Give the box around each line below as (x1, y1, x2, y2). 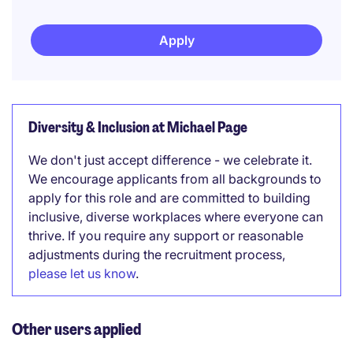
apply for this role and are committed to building (28, 190, 310, 206)
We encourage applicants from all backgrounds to (28, 171, 321, 187)
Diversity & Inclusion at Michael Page (28, 118, 247, 137)
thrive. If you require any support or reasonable (28, 228, 303, 243)
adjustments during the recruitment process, (28, 247, 285, 262)
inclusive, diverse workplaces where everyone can (28, 209, 323, 225)
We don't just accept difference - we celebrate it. (28, 152, 312, 168)
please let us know (28, 266, 136, 281)
